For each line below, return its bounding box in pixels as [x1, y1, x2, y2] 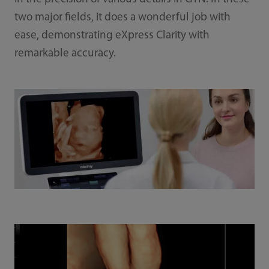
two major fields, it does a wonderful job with [14, 12, 231, 24]
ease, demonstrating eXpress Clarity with [14, 30, 210, 42]
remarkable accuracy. [14, 48, 116, 60]
